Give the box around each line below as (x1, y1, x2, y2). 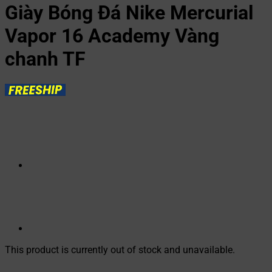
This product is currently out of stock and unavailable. (5, 243, 235, 256)
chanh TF (5, 47, 86, 71)
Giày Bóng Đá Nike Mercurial (5, 1, 253, 25)
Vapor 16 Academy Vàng (5, 24, 219, 48)
